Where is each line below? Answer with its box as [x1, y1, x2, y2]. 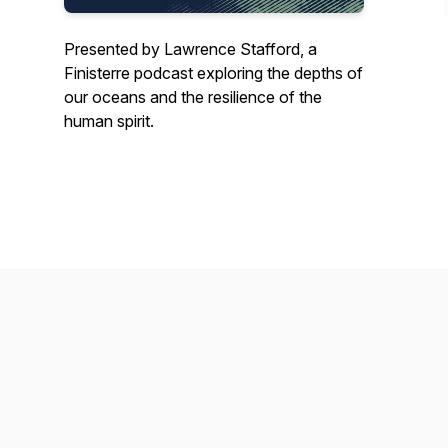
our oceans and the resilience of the [64, 87, 322, 107]
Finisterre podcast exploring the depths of [64, 63, 363, 83]
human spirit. [64, 111, 154, 131]
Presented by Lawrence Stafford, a [64, 39, 317, 59]
